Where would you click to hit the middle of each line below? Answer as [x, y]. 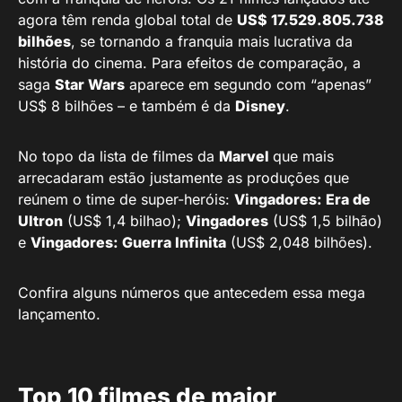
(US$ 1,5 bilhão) [325, 220]
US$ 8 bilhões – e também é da [127, 105]
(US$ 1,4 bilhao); [124, 220]
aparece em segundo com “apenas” [248, 84]
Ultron [40, 220]
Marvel [246, 156]
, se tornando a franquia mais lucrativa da [212, 41]
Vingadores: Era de [302, 199]
